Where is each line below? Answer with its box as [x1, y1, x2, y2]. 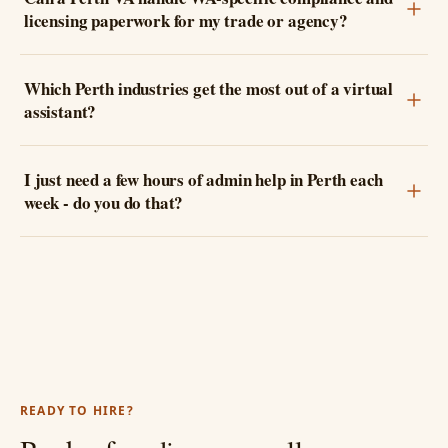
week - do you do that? [24, 189, 184, 215]
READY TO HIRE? [20, 401, 134, 419]
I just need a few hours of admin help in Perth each [24, 166, 384, 192]
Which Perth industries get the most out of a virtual [24, 75, 394, 101]
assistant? [24, 98, 97, 124]
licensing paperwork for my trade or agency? [24, 7, 348, 33]
